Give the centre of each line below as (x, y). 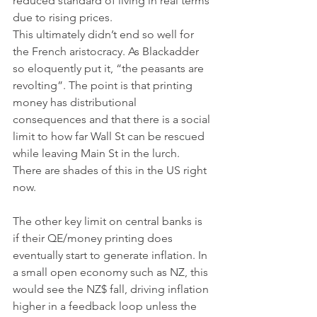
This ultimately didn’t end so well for (105, 34)
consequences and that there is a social (113, 119)
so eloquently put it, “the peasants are (110, 68)
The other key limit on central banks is (109, 221)
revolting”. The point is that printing (104, 85)
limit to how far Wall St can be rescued (110, 136)
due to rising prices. (64, 17)
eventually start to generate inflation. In (111, 255)
